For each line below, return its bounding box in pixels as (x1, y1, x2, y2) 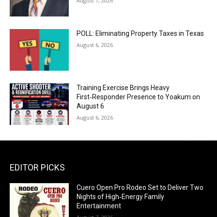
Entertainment (77, 201, 122, 210)
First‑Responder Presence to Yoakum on (77, 93, 201, 101)
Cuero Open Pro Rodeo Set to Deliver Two (77, 183, 204, 191)
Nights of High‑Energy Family (77, 192, 165, 201)
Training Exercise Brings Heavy (77, 84, 170, 92)
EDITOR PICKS (10, 162, 65, 172)
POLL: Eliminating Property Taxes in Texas (77, 30, 204, 38)
